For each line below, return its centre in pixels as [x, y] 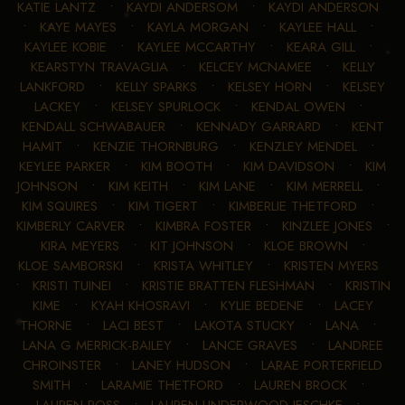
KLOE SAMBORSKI [70, 265]
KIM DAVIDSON [289, 166]
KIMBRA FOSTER [203, 226]
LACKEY [57, 106]
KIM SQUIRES [60, 206]
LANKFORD [52, 86]
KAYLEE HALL [318, 27]
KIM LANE [227, 186]
